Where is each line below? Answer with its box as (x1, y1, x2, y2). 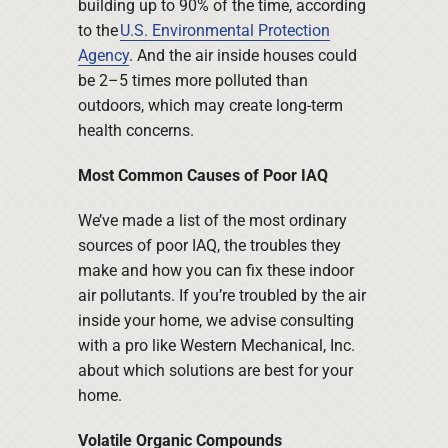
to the (77, 21, 120, 41)
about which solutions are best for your (77, 361, 353, 381)
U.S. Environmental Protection (119, 21, 330, 41)
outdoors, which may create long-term (77, 96, 343, 116)
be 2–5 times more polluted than (77, 71, 308, 91)
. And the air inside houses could (128, 46, 357, 66)
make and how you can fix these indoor (77, 261, 354, 281)
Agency (77, 46, 129, 66)
